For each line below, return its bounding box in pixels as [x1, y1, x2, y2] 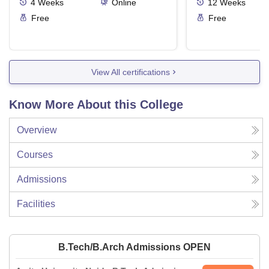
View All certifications [91, 67, 170, 77]
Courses [17, 150, 53, 160]
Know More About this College [9, 98, 183, 112]
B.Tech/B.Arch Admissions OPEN [58, 242, 211, 253]
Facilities [17, 199, 55, 210]
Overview [17, 125, 57, 136]
